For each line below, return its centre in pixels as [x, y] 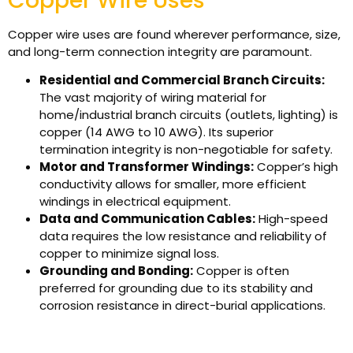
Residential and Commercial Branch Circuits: [182, 80]
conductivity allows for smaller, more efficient [173, 184]
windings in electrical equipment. [135, 202]
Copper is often [241, 271]
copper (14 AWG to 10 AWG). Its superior [156, 132]
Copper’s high [296, 167]
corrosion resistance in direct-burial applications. [182, 306]
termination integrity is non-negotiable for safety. [186, 150]
